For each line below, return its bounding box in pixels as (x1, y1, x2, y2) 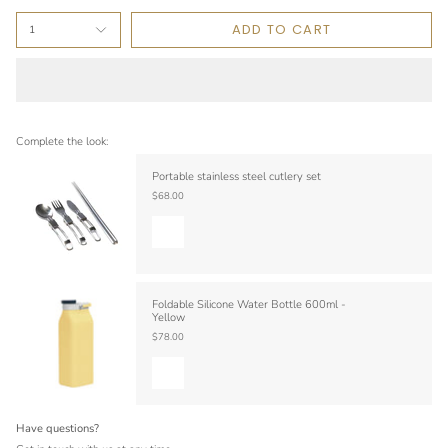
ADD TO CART (231, 20, 332, 40)
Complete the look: (16, 133, 108, 149)
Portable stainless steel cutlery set (152, 169, 321, 185)
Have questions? (16, 421, 99, 437)
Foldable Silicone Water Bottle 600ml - (152, 297, 346, 313)
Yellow (152, 310, 185, 326)
